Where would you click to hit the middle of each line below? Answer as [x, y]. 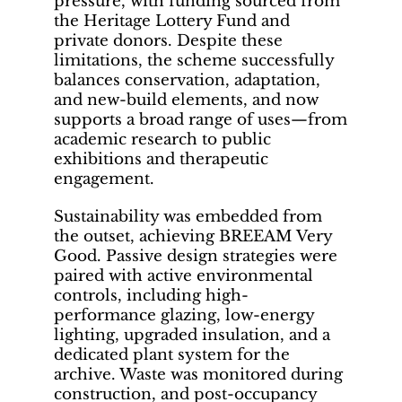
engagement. [104, 179]
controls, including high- [151, 296]
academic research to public [162, 140]
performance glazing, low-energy [184, 316]
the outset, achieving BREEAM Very [193, 237]
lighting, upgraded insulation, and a [192, 336]
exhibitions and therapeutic [161, 160]
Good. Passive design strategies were [196, 257]
